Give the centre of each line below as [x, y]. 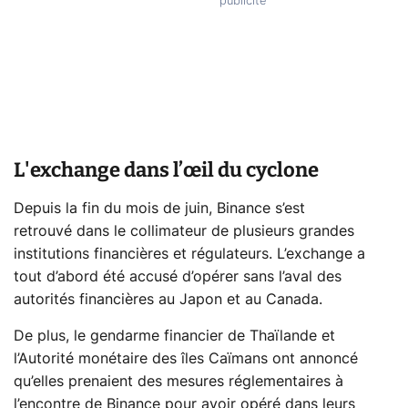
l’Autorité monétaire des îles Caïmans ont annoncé [186, 358]
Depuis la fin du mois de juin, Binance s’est [159, 208]
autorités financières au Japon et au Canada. [168, 299]
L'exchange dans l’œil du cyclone [166, 169]
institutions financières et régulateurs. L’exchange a [189, 254]
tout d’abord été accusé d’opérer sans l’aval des [178, 276]
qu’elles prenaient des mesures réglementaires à [178, 381]
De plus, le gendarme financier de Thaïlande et [174, 336]
